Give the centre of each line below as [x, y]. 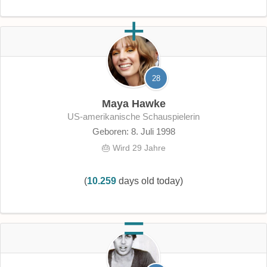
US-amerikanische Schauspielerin [137, 117]
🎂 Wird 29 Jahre [133, 148]
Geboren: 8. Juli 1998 [133, 131]
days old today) [150, 181]
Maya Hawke [133, 104]
